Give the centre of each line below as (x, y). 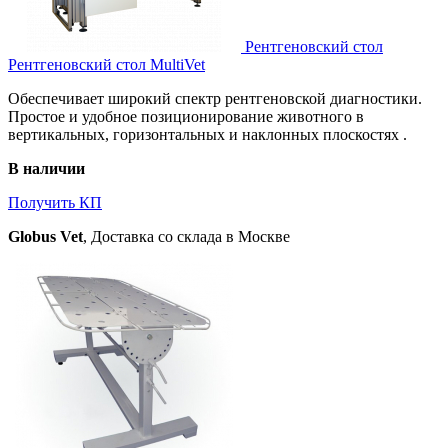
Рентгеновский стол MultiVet (106, 64)
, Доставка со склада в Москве (186, 236)
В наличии (46, 168)
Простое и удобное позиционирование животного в (186, 116)
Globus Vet (45, 236)
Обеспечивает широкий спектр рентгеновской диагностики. (215, 98)
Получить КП (55, 202)
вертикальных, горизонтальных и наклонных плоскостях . (207, 134)
